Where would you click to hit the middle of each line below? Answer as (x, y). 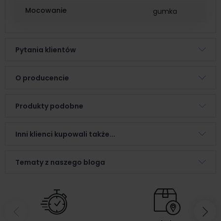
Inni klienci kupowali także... (65, 134)
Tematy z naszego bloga (60, 162)
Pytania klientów (46, 50)
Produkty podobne (49, 106)
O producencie (42, 78)
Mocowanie (46, 11)
